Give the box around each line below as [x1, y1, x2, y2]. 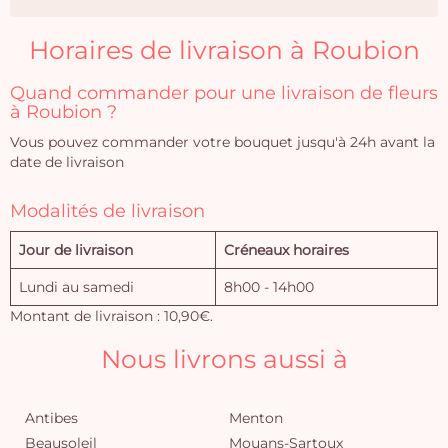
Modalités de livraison [10, 200, 205, 222]
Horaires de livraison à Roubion [28, 35, 420, 65]
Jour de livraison [19, 241, 133, 259]
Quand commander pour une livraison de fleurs [10, 82, 438, 104]
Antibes [25, 409, 78, 427]
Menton [229, 409, 283, 427]
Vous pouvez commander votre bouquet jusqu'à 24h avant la [10, 133, 435, 151]
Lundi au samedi [19, 278, 134, 296]
